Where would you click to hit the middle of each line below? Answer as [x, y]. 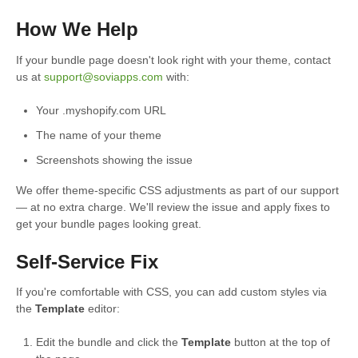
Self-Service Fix [87, 261]
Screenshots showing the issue [114, 159]
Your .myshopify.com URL [101, 110]
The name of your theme [99, 135]
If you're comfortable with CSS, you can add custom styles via [171, 292]
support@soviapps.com [103, 76]
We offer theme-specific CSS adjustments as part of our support [177, 190]
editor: [102, 309]
